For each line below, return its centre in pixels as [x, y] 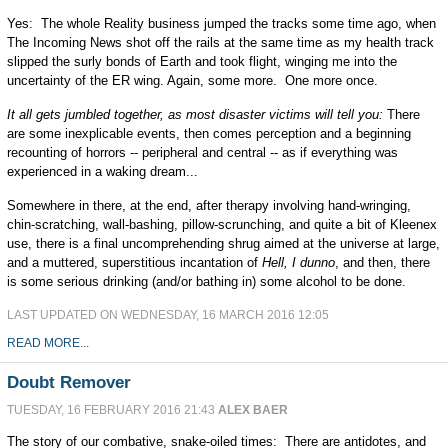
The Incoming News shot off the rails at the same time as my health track [220, 42]
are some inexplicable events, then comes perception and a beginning [208, 133]
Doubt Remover [68, 382]
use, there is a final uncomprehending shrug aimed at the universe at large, [223, 243]
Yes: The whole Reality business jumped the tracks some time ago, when [221, 23]
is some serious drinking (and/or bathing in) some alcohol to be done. [206, 281]
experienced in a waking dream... [102, 171]
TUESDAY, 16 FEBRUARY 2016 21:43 [112, 410]
